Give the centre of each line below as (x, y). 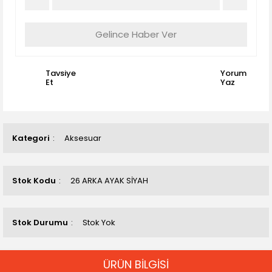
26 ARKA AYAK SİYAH (109, 181)
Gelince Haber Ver (136, 34)
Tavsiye (61, 73)
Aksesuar (83, 138)
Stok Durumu (40, 223)
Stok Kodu (34, 181)
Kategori (31, 138)
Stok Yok (99, 223)
